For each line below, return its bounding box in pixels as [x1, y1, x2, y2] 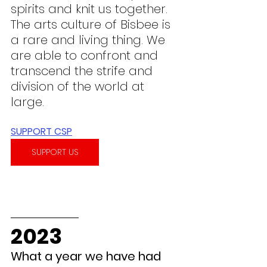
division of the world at [11, 78, 148, 95]
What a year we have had [11, 248, 164, 265]
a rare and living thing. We [11, 32, 169, 49]
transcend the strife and [11, 63, 156, 80]
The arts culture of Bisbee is [11, 16, 174, 33]
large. [11, 94, 44, 111]
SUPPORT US [31, 146, 79, 159]
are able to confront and [11, 47, 162, 64]
